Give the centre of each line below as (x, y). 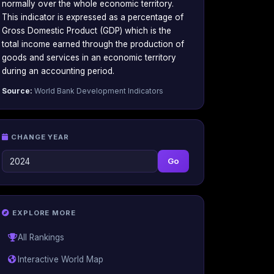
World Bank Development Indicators (98, 91)
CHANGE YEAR (40, 137)
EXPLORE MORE (44, 213)
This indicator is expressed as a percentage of (93, 17)
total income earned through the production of (93, 44)
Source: (17, 91)
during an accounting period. (58, 71)
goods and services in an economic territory (89, 58)
